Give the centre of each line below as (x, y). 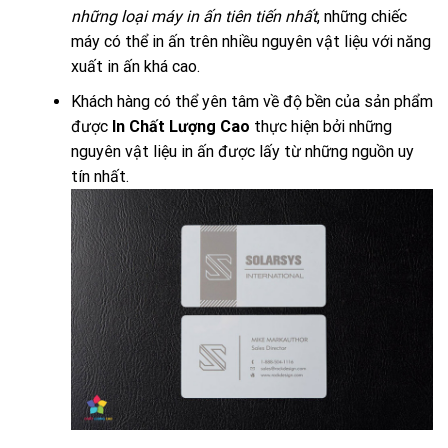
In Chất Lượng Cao (180, 126)
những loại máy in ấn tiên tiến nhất (193, 17)
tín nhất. (99, 176)
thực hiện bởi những (320, 126)
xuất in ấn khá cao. (135, 67)
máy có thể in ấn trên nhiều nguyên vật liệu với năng (250, 42)
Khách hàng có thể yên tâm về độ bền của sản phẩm (251, 101)
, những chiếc (361, 17)
